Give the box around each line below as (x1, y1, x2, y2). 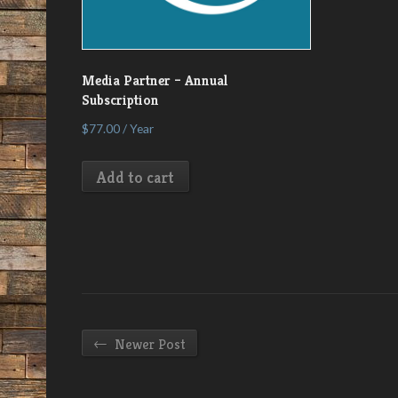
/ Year (120, 120, 154, 136)
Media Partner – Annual (82, 70, 228, 90)
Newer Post (111, 334, 186, 354)
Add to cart (97, 168, 174, 187)
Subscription (82, 90, 159, 109)
